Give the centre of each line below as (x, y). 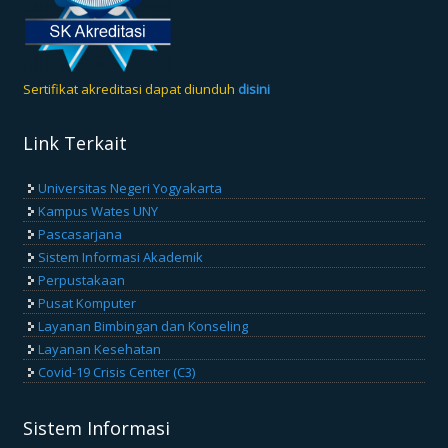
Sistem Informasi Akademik (121, 256)
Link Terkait (75, 142)
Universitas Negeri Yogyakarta (130, 187)
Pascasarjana (80, 233)
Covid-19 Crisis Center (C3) (117, 371)
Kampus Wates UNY (98, 210)
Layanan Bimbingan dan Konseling (143, 325)
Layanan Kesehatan (100, 348)
